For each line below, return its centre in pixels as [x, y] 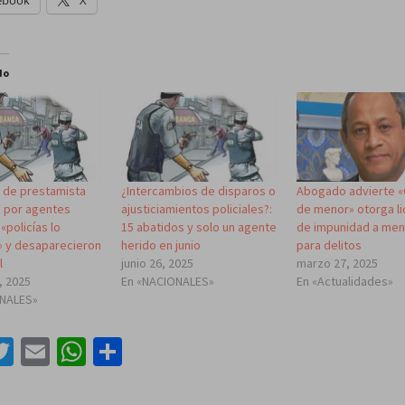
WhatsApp [148, 352]
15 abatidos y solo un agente [198, 227]
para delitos [330, 245]
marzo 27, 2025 [338, 264]
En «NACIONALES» [167, 282]
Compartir [185, 352]
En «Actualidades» [345, 282]
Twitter [57, 352]
